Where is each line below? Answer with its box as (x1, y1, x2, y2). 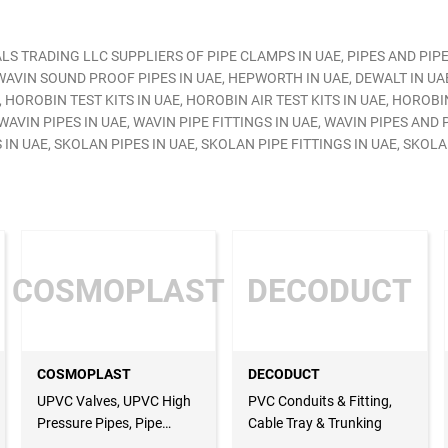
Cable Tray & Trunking (248, 415, 382, 432)
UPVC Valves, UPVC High (36, 393, 191, 410)
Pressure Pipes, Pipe (36, 415, 162, 432)
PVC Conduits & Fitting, (248, 393, 392, 410)
